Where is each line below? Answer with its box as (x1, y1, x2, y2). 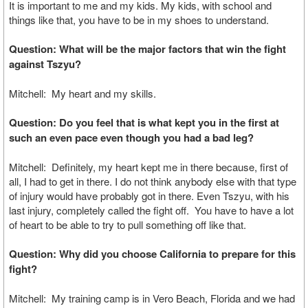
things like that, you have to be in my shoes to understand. (9, 12, 272, 27)
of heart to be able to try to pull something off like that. (9, 217, 249, 232)
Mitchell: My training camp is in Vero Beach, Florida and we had (9, 291, 295, 305)
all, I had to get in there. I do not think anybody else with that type (9, 174, 296, 188)
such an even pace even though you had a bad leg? (9, 130, 256, 145)
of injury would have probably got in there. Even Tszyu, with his (9, 188, 289, 203)
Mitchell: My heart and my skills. (9, 86, 159, 100)
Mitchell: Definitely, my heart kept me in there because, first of (9, 159, 288, 174)
